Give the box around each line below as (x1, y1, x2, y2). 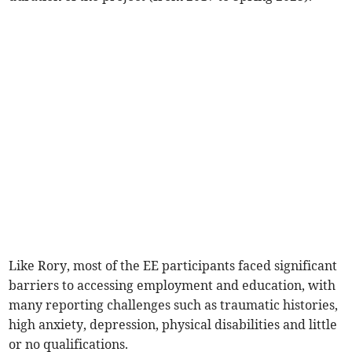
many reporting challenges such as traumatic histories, (9, 296, 339, 313)
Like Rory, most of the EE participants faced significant (9, 257, 338, 273)
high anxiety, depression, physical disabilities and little (9, 316, 338, 332)
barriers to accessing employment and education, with (9, 277, 336, 293)
